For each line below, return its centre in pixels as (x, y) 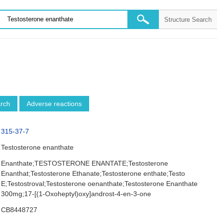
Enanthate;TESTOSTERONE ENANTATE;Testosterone (85, 163)
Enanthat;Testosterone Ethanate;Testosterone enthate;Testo (93, 173)
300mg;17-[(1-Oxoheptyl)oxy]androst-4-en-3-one (76, 194)
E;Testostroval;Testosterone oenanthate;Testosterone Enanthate (100, 184)
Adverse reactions (54, 104)
